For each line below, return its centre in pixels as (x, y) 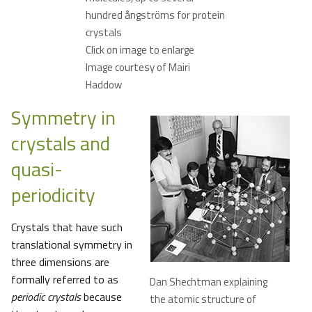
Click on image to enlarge (140, 50)
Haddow (104, 85)
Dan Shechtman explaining (209, 282)
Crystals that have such (67, 227)
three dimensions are (60, 262)
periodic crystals (46, 297)
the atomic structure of (203, 299)
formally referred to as (65, 280)
